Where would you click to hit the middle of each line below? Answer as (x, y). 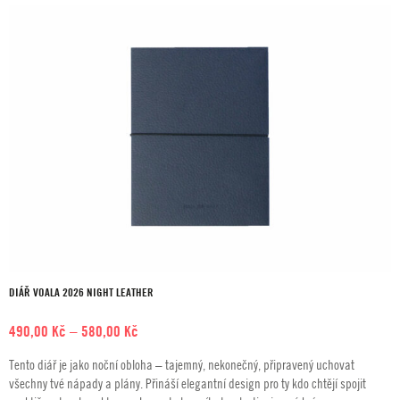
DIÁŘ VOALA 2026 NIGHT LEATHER (81, 292)
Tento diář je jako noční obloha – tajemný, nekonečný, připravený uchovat (182, 365)
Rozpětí (159, 331)
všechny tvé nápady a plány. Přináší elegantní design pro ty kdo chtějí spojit (187, 383)
